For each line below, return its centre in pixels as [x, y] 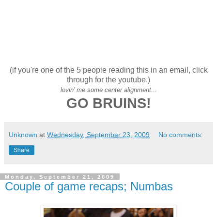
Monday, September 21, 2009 [60, 177]
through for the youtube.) [108, 79]
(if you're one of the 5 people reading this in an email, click [108, 70]
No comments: [181, 134]
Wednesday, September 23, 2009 [98, 134]
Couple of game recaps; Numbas [89, 186]
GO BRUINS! [108, 103]
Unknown [23, 134]
